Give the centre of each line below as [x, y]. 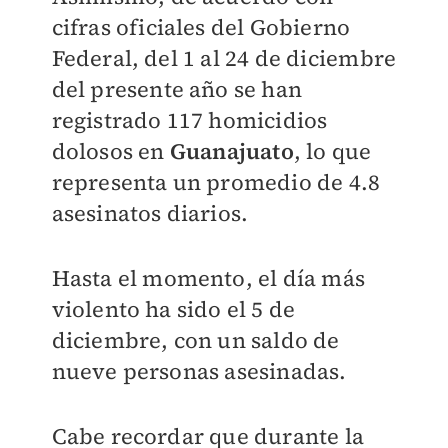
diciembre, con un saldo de [195, 340]
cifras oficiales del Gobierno [201, 27]
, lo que [332, 151]
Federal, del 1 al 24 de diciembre [224, 58]
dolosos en [110, 151]
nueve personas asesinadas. [199, 371]
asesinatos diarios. [152, 213]
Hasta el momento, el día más [208, 278]
